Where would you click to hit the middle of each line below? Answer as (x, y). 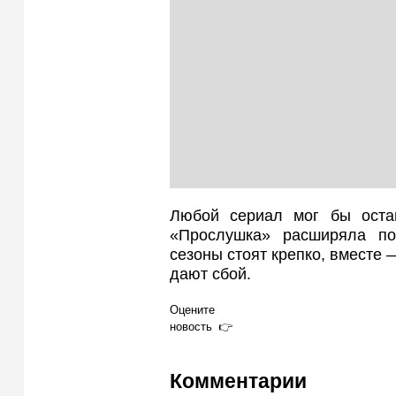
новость (191, 326)
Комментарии (238, 381)
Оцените (192, 309)
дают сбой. (210, 274)
